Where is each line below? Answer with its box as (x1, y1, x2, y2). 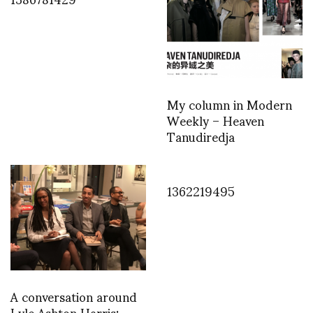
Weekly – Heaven (167, 101, 264, 139)
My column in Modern (167, 85, 292, 123)
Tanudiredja (167, 117, 235, 155)
